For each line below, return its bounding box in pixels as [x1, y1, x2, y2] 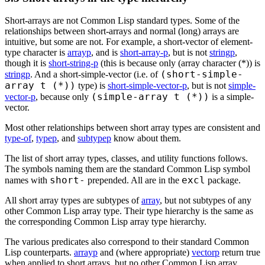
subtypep [77, 133, 111, 144]
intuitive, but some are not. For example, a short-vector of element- [5, 37, 253, 47]
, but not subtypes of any [160, 195, 251, 206]
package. [205, 175, 241, 186]
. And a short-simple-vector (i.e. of [30, 69, 160, 80]
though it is [5, 58, 49, 69]
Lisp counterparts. [5, 247, 74, 258]
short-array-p [120, 47, 168, 58]
